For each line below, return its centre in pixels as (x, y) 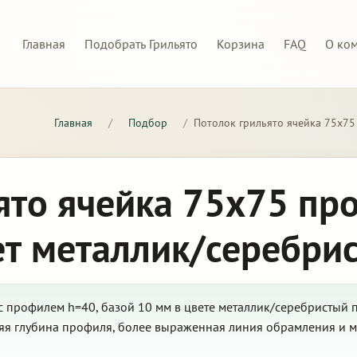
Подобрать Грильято (141, 43)
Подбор (148, 123)
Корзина (241, 43)
